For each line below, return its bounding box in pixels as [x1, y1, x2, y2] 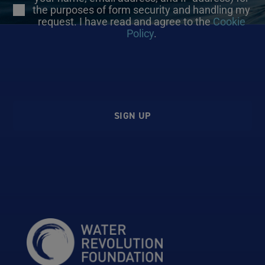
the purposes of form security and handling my [33, 4, 250, 17]
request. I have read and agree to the [37, 15, 213, 28]
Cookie [212, 15, 245, 28]
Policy [126, 27, 154, 40]
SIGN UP [114, 109, 151, 122]
